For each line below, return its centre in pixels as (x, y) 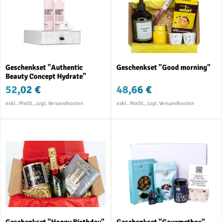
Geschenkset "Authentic (44, 68)
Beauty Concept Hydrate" (46, 77)
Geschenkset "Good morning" (164, 68)
